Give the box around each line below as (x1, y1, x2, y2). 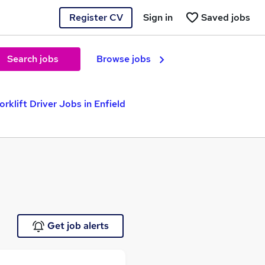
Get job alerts (47, 219, 109, 232)
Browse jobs (96, 53, 151, 65)
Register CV (69, 11, 123, 24)
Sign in (143, 11, 173, 24)
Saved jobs (201, 11, 250, 24)
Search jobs (7, 53, 59, 65)
